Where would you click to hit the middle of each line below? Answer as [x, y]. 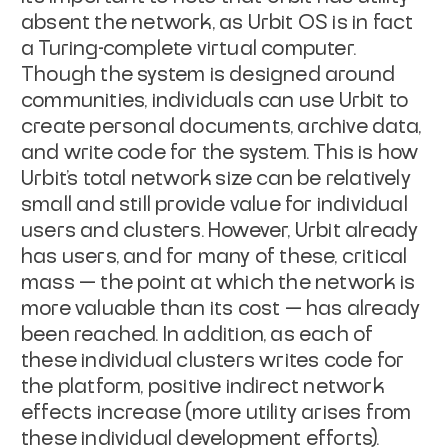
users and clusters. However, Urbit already [220, 230]
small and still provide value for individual [214, 204]
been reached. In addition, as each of [197, 334]
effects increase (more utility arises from [216, 412]
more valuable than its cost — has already [221, 308]
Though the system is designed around [208, 74]
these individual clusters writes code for [213, 360]
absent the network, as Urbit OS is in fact [217, 22]
